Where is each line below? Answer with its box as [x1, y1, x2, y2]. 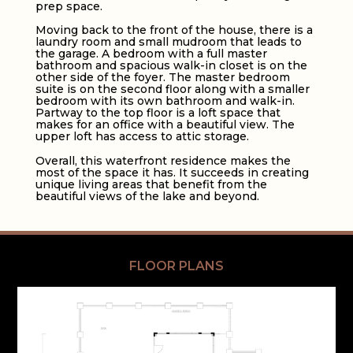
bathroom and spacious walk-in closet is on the [35, 58, 307, 73]
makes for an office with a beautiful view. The [35, 117, 295, 132]
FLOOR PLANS [129, 258, 224, 273]
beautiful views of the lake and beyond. [35, 188, 259, 203]
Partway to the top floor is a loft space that [35, 106, 281, 121]
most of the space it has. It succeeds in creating [35, 165, 309, 180]
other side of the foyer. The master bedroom [35, 70, 290, 85]
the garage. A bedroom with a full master [35, 46, 267, 61]
